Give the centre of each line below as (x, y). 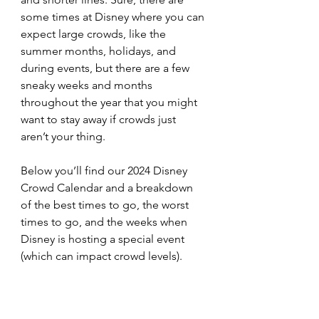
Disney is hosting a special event (104, 239)
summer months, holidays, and (100, 51)
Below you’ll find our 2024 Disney (105, 171)
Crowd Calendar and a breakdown (108, 188)
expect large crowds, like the (95, 34)
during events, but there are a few (106, 68)
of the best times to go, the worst (106, 205)
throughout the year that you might (110, 102)
